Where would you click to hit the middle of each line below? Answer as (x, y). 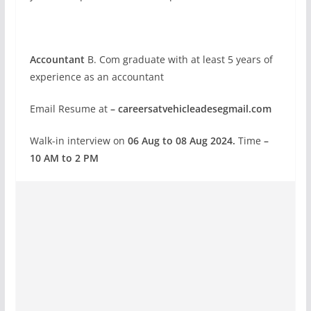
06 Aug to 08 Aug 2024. (181, 140)
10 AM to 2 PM (64, 158)
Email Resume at (70, 108)
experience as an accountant (96, 76)
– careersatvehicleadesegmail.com (191, 108)
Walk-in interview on (78, 140)
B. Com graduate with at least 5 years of (178, 59)
